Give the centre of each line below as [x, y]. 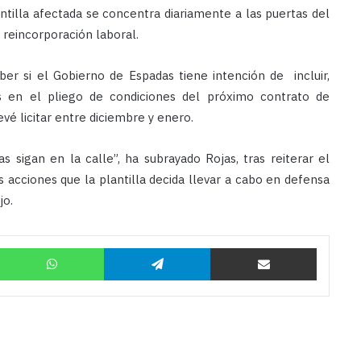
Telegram [232, 247]
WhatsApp [128, 247]
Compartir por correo [332, 247]
